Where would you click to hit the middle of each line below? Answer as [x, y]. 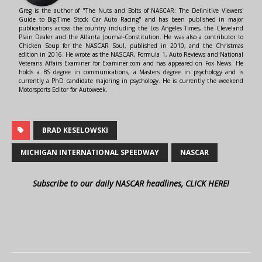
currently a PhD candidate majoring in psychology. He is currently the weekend [131, 81]
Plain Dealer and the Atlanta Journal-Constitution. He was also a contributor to [131, 37]
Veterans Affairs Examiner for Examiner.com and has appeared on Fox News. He [131, 63]
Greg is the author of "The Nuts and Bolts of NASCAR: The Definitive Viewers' [131, 11]
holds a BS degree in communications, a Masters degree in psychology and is [131, 72]
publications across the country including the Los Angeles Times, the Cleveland [131, 28]
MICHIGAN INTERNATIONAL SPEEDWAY [90, 153]
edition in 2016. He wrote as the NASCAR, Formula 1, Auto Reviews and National [131, 55]
